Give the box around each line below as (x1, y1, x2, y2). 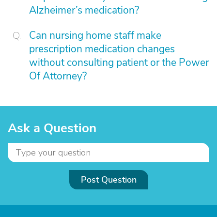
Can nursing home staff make (29, 29, 161, 42)
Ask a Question (8, 120, 96, 137)
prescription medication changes (29, 42, 175, 56)
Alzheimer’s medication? (29, 3, 139, 17)
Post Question (80, 174, 137, 186)
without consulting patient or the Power (29, 56, 209, 69)
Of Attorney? (29, 69, 87, 83)
